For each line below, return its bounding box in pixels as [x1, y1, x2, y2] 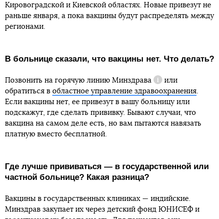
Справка [153, 81, 183, 89]
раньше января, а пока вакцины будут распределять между [5, 12, 214, 20]
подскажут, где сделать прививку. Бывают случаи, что [5, 109, 196, 117]
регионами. [5, 23, 45, 31]
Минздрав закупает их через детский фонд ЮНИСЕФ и [5, 206, 199, 214]
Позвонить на [5, 77, 55, 85]
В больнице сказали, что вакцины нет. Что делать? [5, 54, 214, 64]
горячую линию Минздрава [55, 77, 152, 85]
